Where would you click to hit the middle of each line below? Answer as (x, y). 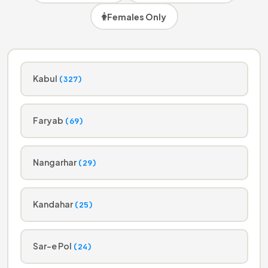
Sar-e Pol (53, 246)
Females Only (137, 16)
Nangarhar (55, 162)
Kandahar (54, 204)
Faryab (49, 120)
